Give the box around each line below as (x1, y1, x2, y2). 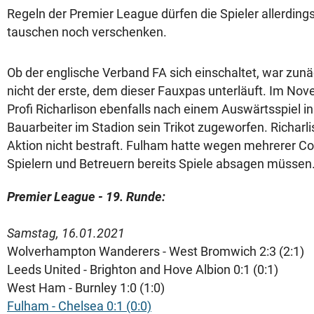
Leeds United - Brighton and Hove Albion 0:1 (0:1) (7, 262, 278, 277)
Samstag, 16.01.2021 (7, 226, 125, 240)
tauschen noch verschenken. (7, 25, 167, 39)
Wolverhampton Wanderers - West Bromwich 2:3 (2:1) (7, 244, 304, 259)
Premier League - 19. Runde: (7, 189, 165, 204)
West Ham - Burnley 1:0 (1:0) (7, 280, 165, 295)
